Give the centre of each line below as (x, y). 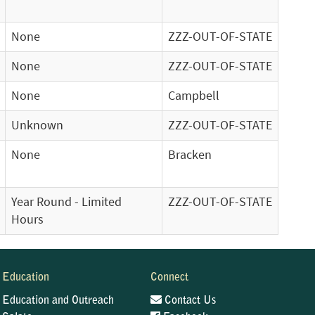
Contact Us (189, 301)
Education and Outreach (58, 301)
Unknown (37, 125)
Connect (170, 278)
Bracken (190, 155)
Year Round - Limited (66, 202)
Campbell (194, 96)
